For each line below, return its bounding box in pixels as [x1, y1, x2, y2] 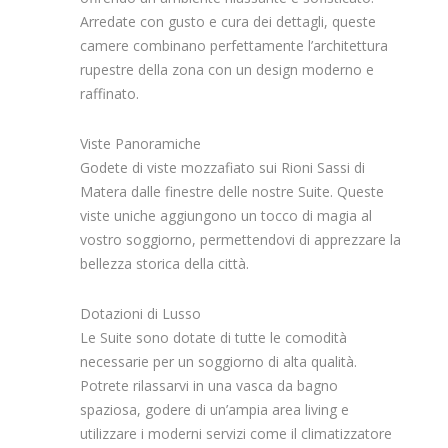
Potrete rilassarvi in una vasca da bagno [80, 375, 338, 395]
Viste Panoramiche [80, 133, 201, 153]
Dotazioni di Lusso [80, 303, 201, 323]
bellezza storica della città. [80, 253, 249, 273]
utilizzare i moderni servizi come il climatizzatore [80, 423, 392, 443]
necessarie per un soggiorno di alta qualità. [80, 351, 357, 371]
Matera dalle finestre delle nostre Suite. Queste [80, 181, 384, 201]
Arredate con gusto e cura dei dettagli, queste [80, 11, 376, 31]
